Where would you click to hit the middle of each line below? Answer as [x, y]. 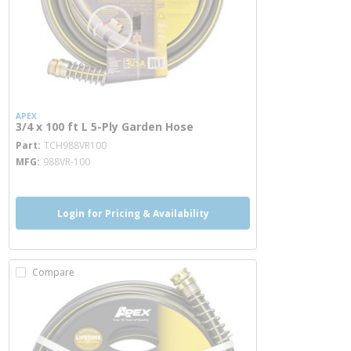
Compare [53, 272]
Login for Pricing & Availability [133, 213]
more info [135, 139]
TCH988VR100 [75, 145]
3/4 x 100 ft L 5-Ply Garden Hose [105, 127]
